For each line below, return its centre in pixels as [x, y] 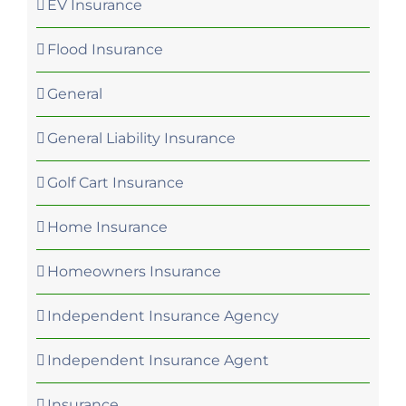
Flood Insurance [105, 49]
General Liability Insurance [141, 138]
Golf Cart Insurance [116, 182]
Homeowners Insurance [134, 271]
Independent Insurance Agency [163, 315]
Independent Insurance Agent [158, 360]
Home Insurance [107, 227]
